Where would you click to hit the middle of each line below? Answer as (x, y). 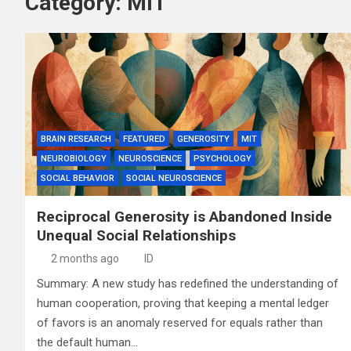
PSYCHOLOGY (223, 158)
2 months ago (85, 258)
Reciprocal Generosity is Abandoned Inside (185, 216)
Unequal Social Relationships (136, 235)
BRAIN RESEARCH (76, 139)
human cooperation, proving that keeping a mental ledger (183, 303)
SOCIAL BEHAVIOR (78, 178)
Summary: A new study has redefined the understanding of (188, 283)
